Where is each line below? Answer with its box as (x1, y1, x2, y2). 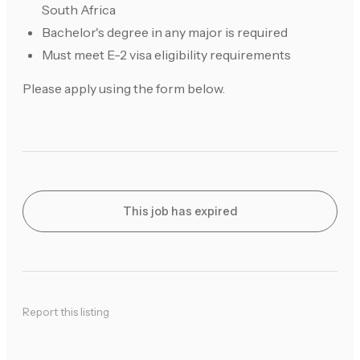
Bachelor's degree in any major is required (42, 24, 288, 41)
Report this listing (22, 305, 109, 319)
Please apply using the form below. (22, 80, 225, 97)
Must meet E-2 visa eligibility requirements (42, 47, 291, 63)
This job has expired (122, 204, 238, 219)
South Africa (42, 2, 116, 18)
